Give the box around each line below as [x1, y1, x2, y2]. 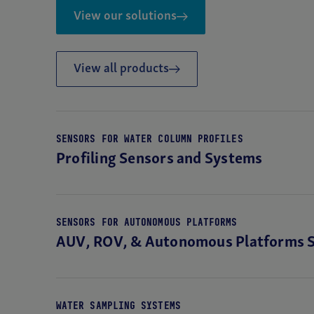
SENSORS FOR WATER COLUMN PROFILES [56, 132, 243, 144]
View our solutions [74, 10, 177, 23]
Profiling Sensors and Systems [56, 151, 263, 168]
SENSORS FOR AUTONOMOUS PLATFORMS [56, 216, 238, 228]
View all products [74, 62, 169, 76]
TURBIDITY [32, 36, 83, 48]
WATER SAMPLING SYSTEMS [56, 299, 181, 311]
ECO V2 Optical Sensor [37, 55, 143, 66]
